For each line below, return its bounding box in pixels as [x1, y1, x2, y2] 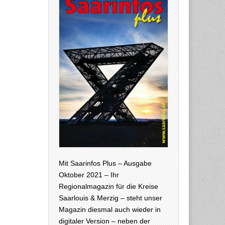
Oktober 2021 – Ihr [59, 171, 119, 179]
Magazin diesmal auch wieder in [59, 205, 161, 214]
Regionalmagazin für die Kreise [59, 182, 158, 191]
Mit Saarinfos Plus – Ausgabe [59, 159, 152, 168]
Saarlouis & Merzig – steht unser [59, 194, 162, 202]
